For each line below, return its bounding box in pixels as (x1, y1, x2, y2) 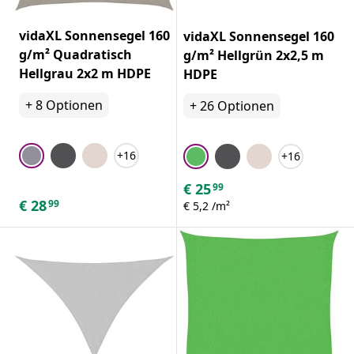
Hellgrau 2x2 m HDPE (19, 64, 151, 82)
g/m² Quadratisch (19, 45, 132, 63)
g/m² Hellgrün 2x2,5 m (183, 46, 324, 64)
